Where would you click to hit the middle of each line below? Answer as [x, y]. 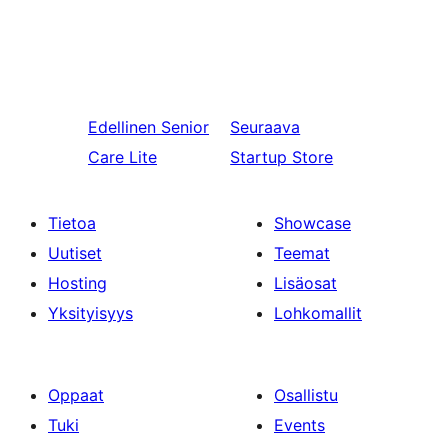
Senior [185, 127]
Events [299, 425]
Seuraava [265, 127]
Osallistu [306, 395]
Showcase [312, 223]
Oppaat [76, 395]
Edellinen [122, 127]
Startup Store [282, 157]
